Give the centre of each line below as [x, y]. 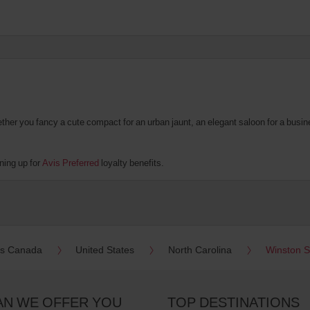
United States [105, 249]
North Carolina [200, 249]
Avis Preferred [71, 162]
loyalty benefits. [131, 162]
